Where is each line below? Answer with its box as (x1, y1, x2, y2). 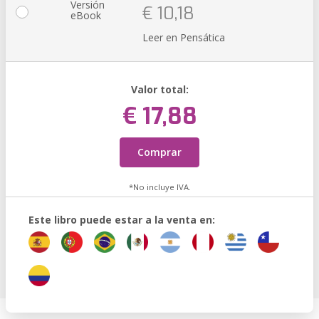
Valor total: (130, 83, 189, 96)
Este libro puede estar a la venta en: (28, 213, 215, 226)
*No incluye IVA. (128, 182, 191, 192)
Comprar (137, 145, 182, 159)
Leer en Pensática (142, 31, 225, 44)
